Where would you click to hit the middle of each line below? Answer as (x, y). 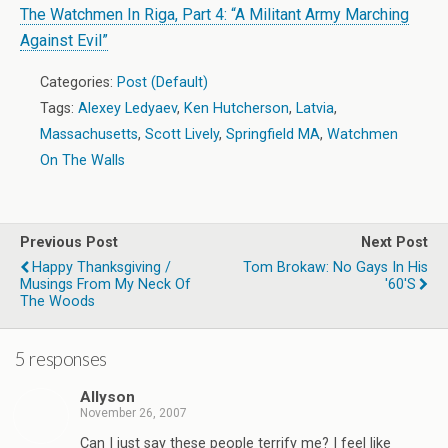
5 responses (61, 358)
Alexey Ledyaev (127, 108)
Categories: (78, 82)
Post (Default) (162, 82)
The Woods (57, 301)
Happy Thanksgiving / (101, 267)
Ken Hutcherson (236, 108)
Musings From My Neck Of (105, 284)
